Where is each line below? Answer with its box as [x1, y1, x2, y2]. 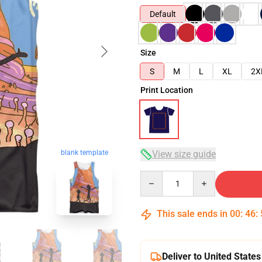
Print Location [140, 85, 193, 95]
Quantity [140, 171, 172, 181]
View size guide [152, 149, 216, 160]
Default [150, 9, 176, 19]
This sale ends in [154, 208, 230, 219]
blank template [60, 148, 108, 157]
